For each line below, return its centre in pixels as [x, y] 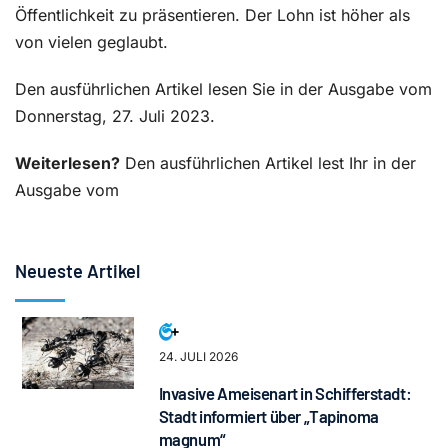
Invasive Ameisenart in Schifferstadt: [285, 392]
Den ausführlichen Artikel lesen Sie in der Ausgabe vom [223, 88]
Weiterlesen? [67, 162]
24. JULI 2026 [198, 356]
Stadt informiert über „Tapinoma [268, 415]
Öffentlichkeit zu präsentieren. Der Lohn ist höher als [212, 14]
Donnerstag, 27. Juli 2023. [115, 115]
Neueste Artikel [77, 270]
